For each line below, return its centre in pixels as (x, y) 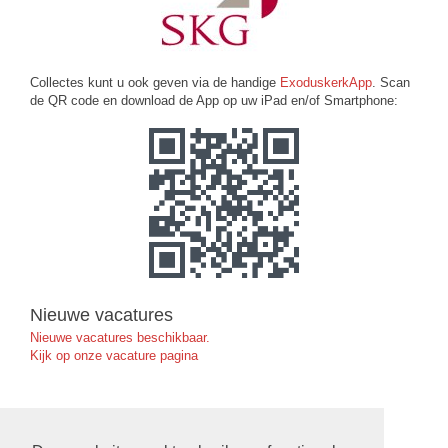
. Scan (391, 82)
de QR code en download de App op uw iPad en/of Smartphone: (214, 100)
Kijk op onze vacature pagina (114, 355)
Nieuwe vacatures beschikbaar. (120, 337)
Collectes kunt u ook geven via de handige (155, 82)
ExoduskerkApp (326, 82)
